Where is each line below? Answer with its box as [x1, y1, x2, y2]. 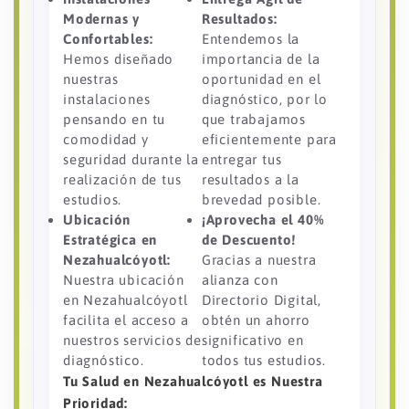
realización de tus [63, 172, 182, 188]
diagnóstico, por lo [201, 91, 329, 108]
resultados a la [201, 172, 299, 188]
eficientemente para [201, 131, 338, 148]
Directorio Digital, [201, 292, 322, 309]
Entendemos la [201, 31, 300, 47]
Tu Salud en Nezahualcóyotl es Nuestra [63, 373, 323, 390]
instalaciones [63, 91, 151, 108]
